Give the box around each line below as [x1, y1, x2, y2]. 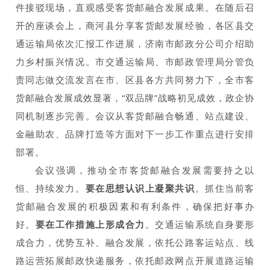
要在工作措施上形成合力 [35, 218, 145, 230]
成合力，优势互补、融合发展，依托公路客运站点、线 [15, 236, 255, 248]
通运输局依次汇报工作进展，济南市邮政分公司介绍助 [15, 37, 255, 49]
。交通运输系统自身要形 [145, 218, 255, 230]
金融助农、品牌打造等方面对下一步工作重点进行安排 [15, 127, 255, 140]
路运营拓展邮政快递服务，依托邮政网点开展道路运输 [15, 254, 255, 266]
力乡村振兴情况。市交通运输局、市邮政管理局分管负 [15, 55, 255, 67]
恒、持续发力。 [15, 181, 86, 194]
